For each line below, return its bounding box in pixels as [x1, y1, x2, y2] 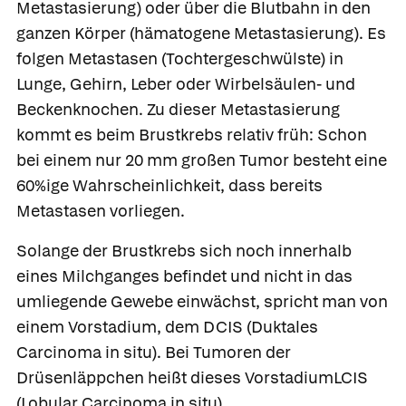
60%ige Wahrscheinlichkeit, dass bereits [16, 174, 323, 196]
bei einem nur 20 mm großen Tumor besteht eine [16, 149, 387, 170]
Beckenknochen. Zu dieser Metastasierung [16, 98, 340, 120]
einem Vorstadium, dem [16, 315, 203, 337]
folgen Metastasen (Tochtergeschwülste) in [16, 47, 343, 69]
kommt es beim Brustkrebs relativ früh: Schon [16, 123, 367, 145]
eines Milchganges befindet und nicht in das [16, 265, 353, 286]
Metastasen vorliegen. [16, 199, 185, 221]
